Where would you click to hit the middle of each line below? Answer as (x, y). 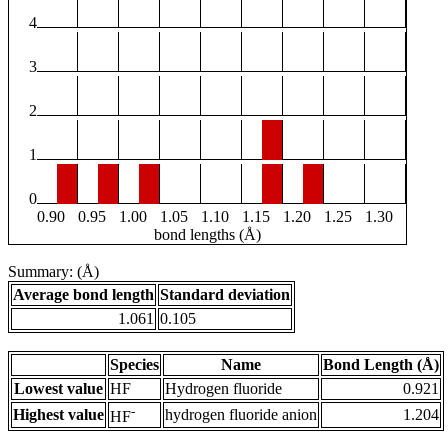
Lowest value (58, 389)
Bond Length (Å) (381, 365)
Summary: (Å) (53, 272)
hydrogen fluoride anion (241, 415)
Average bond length (83, 295)
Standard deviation (225, 295)
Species (134, 365)
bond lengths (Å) (207, 235)
